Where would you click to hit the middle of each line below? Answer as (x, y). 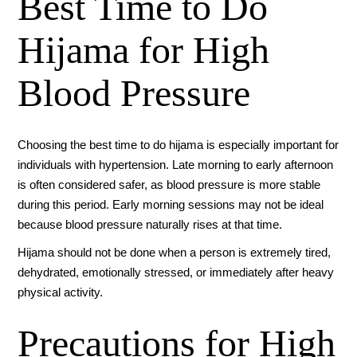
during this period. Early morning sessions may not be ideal (171, 205)
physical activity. (61, 292)
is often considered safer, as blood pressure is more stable (169, 185)
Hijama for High (144, 50)
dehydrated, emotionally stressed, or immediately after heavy (176, 273)
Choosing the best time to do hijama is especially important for (178, 145)
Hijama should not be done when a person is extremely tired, (175, 253)
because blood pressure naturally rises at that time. (150, 225)
